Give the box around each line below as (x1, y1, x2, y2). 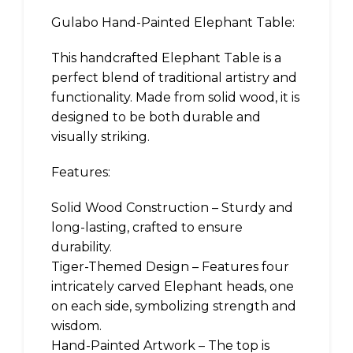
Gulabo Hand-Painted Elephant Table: (51, 15, 295, 30)
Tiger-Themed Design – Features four (51, 259, 289, 274)
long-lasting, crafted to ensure (51, 220, 243, 235)
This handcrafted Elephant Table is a (51, 50, 281, 65)
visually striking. (51, 129, 150, 144)
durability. (51, 240, 112, 255)
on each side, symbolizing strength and (51, 299, 296, 314)
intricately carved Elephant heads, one (51, 279, 294, 294)
